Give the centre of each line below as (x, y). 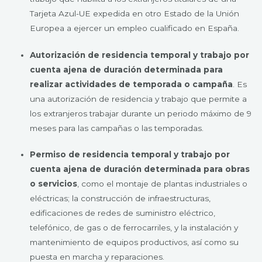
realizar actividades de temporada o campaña (132, 84)
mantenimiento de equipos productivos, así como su (135, 242)
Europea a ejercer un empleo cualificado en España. (135, 28)
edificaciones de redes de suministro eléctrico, (123, 213)
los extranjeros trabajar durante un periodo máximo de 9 (141, 113)
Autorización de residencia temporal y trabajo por (140, 55)
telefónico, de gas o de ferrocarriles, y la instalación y (134, 228)
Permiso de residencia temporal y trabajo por (130, 155)
